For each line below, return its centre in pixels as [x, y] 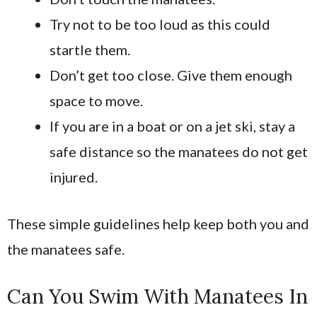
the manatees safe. [66, 249]
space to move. [96, 100]
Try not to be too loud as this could [160, 24]
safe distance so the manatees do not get [179, 151]
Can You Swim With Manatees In [157, 296]
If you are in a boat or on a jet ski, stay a [172, 126]
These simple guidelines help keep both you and [158, 223]
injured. [74, 177]
